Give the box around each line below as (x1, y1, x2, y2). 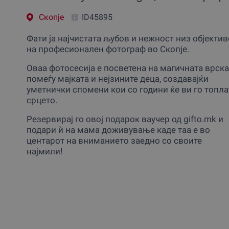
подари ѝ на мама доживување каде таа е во (27, 124, 210, 135)
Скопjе (39, 12, 64, 22)
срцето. (27, 95, 57, 105)
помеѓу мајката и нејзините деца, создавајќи (27, 73, 209, 84)
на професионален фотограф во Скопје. (27, 43, 189, 54)
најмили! (27, 146, 62, 156)
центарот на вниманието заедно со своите (27, 135, 202, 146)
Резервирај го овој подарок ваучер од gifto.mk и (27, 113, 223, 124)
